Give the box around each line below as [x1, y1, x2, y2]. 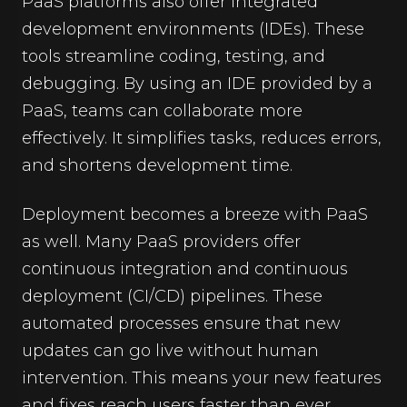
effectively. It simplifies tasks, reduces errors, [22, 127, 382, 148]
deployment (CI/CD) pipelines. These [22, 285, 323, 306]
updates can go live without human [22, 340, 319, 361]
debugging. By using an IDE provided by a [22, 73, 372, 94]
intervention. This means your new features [22, 367, 382, 388]
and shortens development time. [22, 154, 293, 175]
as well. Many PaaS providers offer [22, 231, 301, 252]
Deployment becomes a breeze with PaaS [22, 203, 368, 224]
